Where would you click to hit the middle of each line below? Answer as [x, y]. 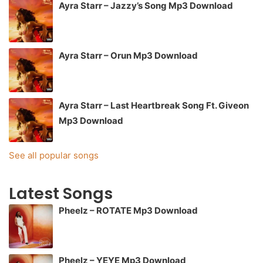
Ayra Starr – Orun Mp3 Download [128, 56]
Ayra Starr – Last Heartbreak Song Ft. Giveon [154, 106]
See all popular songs [54, 156]
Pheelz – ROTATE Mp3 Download [128, 211]
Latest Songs [61, 194]
